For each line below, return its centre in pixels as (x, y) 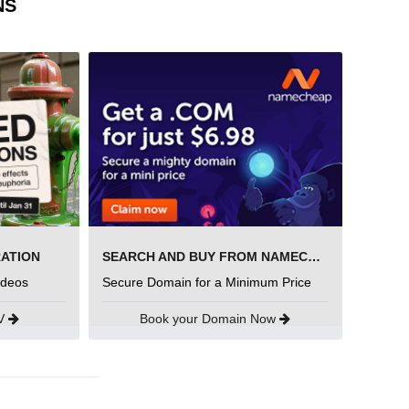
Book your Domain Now (210, 319)
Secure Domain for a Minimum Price (207, 283)
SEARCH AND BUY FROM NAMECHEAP (314, 257)
